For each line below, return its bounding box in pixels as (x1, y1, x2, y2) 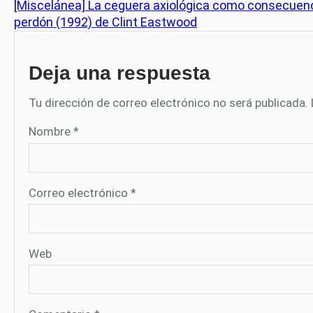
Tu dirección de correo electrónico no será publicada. (29, 96, 308, 110)
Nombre (29, 124, 73, 139)
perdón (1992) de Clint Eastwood (14, 15, 197, 30)
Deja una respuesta (29, 62, 210, 85)
